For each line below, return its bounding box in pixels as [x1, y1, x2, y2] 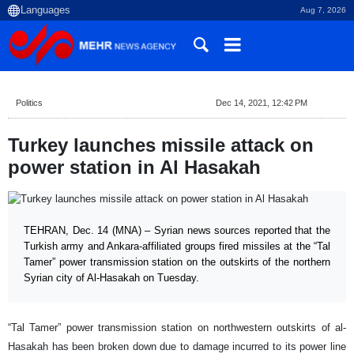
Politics [16, 98, 43, 107]
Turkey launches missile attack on [8, 134, 314, 156]
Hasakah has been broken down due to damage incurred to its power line [8, 341, 346, 352]
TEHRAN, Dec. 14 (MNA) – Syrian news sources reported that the [24, 224, 330, 236]
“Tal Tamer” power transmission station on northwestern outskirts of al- [8, 322, 346, 333]
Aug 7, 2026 [300, 6, 346, 14]
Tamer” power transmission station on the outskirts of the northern [24, 256, 330, 268]
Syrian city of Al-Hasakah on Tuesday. [24, 272, 199, 284]
